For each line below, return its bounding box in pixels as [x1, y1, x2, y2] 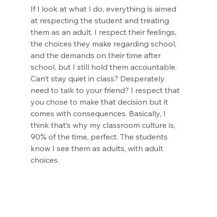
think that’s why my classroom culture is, [30, 120, 177, 130]
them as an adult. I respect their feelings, [30, 27, 178, 37]
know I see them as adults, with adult [30, 143, 165, 153]
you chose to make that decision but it [30, 97, 170, 107]
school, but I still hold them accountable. [30, 62, 179, 72]
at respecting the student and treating [30, 15, 171, 25]
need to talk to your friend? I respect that [30, 85, 182, 95]
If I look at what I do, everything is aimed [30, 4, 178, 14]
